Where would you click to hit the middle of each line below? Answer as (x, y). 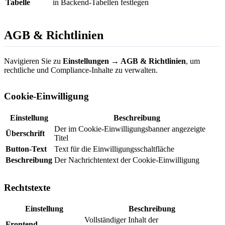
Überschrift (25, 133)
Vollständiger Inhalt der (121, 219)
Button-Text (26, 149)
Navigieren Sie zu (33, 61)
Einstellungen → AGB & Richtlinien (124, 61)
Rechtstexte (27, 187)
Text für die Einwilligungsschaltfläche (114, 149)
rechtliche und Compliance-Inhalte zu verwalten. (81, 70)
